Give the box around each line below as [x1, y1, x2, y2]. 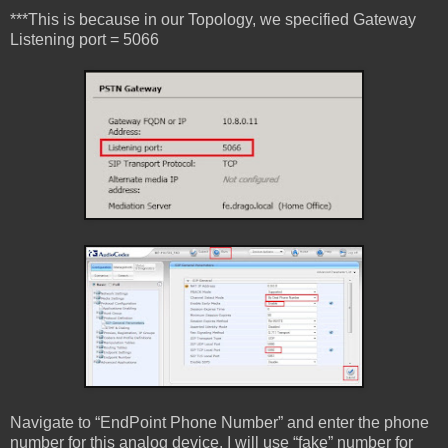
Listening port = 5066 [10, 30, 159, 48]
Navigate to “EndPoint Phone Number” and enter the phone [10, 413, 429, 431]
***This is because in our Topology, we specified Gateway [10, 10, 416, 28]
